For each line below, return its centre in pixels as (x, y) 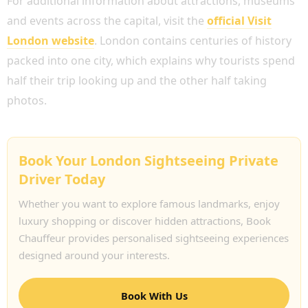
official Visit (239, 20)
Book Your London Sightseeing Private (148, 160)
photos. (27, 100)
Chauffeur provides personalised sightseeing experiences (154, 238)
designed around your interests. (94, 255)
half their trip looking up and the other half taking (137, 80)
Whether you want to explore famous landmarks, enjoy (149, 203)
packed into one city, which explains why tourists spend (151, 60)
